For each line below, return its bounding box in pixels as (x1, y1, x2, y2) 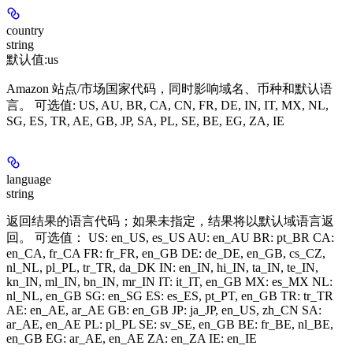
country (6, 23, 44, 37)
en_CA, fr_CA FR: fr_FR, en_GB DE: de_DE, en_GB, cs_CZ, (6, 246, 325, 260)
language (6, 172, 51, 186)
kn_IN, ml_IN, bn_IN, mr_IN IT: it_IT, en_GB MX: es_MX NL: (6, 274, 333, 288)
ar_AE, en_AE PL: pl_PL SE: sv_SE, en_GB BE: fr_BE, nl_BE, (6, 317, 333, 331)
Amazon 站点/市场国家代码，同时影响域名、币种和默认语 (6, 81, 333, 95)
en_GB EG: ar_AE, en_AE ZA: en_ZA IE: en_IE (6, 331, 257, 345)
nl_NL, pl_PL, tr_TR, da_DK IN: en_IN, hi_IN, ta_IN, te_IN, (6, 260, 318, 274)
